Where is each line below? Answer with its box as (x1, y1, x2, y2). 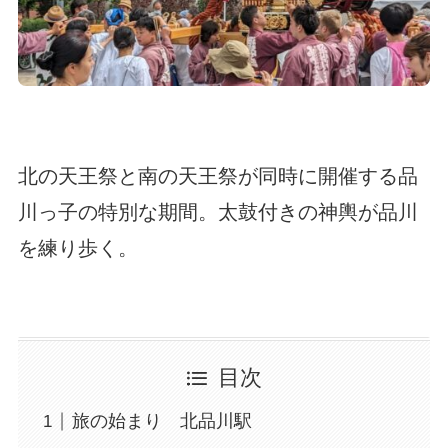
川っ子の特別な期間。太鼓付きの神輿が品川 (17, 200, 418, 223)
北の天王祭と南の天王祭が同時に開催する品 (17, 164, 418, 187)
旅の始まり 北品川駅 (71, 411, 252, 432)
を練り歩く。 (17, 236, 138, 259)
